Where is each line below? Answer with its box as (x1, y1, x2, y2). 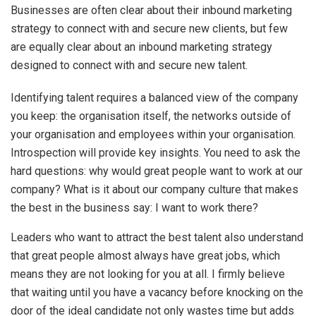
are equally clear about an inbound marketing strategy (11, 39, 272, 54)
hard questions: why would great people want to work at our (11, 164, 303, 178)
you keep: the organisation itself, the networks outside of (11, 109, 291, 123)
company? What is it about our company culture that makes (11, 182, 298, 196)
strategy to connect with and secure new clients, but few (11, 21, 288, 35)
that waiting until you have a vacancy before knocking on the (11, 285, 303, 299)
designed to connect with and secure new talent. (11, 58, 248, 72)
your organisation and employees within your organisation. (11, 127, 296, 141)
